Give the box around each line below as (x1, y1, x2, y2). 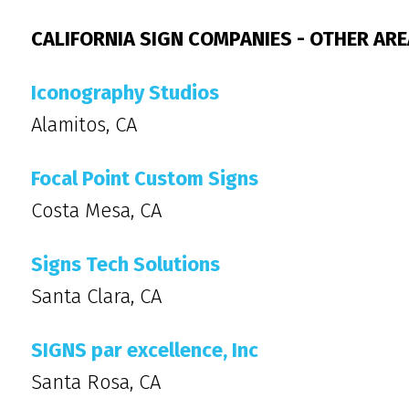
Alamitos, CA (31, 112, 137, 137)
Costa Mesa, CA (31, 198, 162, 223)
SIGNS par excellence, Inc (31, 338, 258, 362)
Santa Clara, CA (31, 284, 162, 309)
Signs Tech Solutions (31, 252, 220, 277)
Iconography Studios (31, 80, 219, 105)
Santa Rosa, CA (31, 370, 161, 394)
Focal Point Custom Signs (31, 166, 258, 191)
